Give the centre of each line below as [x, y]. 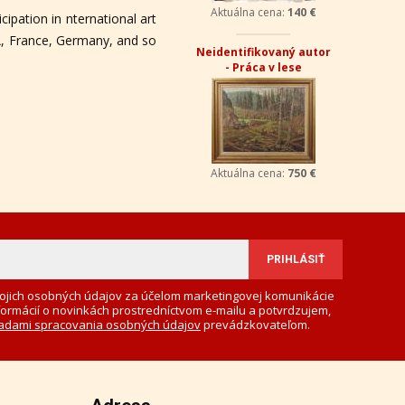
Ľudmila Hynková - [263, 36]
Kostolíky [264, 51]
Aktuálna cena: [249, 193]
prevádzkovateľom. [255, 344]
